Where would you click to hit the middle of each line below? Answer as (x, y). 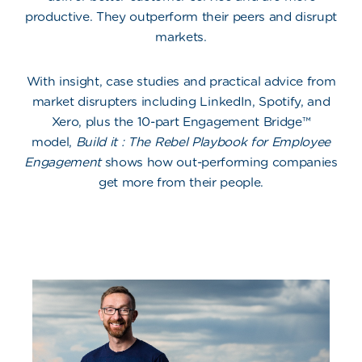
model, (54, 142)
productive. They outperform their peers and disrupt (181, 17)
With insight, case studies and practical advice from (181, 81)
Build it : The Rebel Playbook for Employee (203, 142)
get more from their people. (181, 182)
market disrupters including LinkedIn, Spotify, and (181, 101)
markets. (181, 37)
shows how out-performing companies (219, 162)
